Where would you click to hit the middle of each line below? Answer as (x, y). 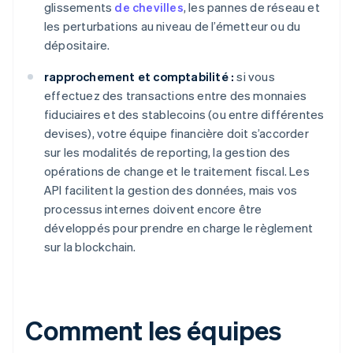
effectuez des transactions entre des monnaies (176, 96)
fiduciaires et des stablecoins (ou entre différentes (184, 115)
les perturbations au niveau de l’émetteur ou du (173, 26)
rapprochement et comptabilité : (139, 77)
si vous (255, 77)
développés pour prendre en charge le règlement (179, 228)
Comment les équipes (154, 330)
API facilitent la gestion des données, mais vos (171, 190)
